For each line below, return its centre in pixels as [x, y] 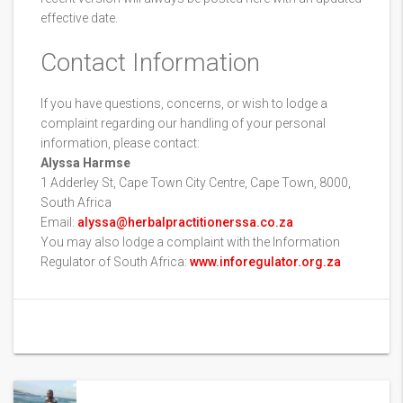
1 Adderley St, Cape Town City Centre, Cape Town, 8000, [196, 183]
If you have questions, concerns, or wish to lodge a [184, 103]
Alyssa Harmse [85, 163]
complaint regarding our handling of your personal [183, 123]
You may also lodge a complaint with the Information [190, 242]
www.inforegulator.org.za [265, 262]
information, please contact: [120, 143]
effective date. [79, 18]
